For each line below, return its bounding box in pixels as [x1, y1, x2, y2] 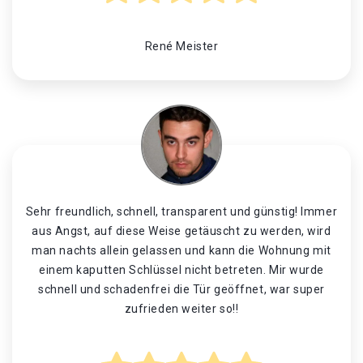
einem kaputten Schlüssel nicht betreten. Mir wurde [39, 263, 324, 276]
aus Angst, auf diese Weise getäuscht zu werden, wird [32, 224, 331, 237]
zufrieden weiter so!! [124, 302, 239, 315]
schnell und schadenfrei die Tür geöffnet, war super [38, 283, 325, 296]
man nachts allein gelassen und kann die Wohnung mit [32, 244, 331, 257]
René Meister [144, 40, 219, 53]
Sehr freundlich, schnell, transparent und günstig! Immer [25, 205, 338, 218]
